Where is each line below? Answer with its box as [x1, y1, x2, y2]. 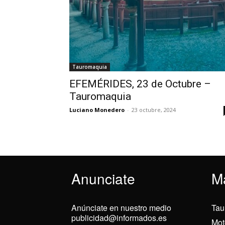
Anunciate [71, 168, 135, 188]
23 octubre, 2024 [132, 106, 176, 114]
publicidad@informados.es [71, 212, 167, 223]
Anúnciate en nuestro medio [71, 202, 171, 213]
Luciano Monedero [69, 106, 125, 114]
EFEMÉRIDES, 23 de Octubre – [69, 78, 211, 90]
